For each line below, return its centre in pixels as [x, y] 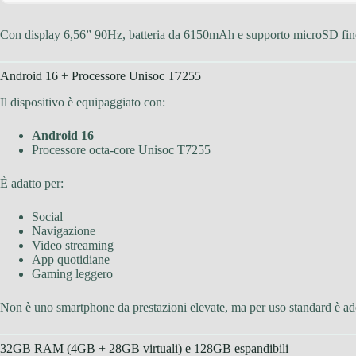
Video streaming [73, 245]
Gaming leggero [72, 273]
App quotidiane [71, 259]
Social [47, 216]
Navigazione [64, 230]
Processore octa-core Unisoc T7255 [121, 149]
